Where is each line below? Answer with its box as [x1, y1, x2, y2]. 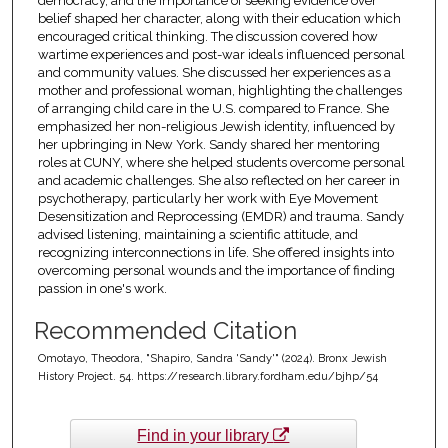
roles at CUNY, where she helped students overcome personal [37, 155, 405, 171]
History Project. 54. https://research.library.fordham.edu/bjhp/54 [37, 370, 378, 384]
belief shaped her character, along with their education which [37, 11, 401, 27]
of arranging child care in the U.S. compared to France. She [37, 101, 389, 117]
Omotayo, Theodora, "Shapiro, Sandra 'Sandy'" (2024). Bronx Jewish [37, 352, 387, 366]
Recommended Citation [33, 316, 297, 346]
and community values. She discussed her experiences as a [37, 65, 391, 81]
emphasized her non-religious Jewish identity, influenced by [37, 119, 395, 135]
